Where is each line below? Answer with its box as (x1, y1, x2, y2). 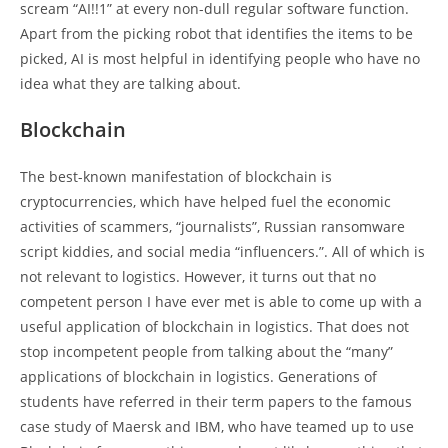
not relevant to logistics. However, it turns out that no (20, 266, 376, 286)
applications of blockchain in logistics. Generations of (20, 366, 377, 386)
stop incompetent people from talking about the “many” (20, 341, 393, 361)
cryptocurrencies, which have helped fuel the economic (20, 191, 391, 211)
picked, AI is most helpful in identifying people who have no (20, 48, 420, 68)
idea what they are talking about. (20, 73, 241, 93)
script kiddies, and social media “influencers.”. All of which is (20, 241, 425, 261)
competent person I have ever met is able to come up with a (20, 291, 422, 311)
